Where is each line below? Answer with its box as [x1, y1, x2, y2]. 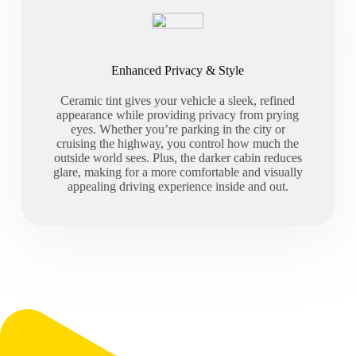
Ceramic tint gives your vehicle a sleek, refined [60, 94, 296, 108]
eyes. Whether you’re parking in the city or [70, 122, 285, 137]
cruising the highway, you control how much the [56, 137, 300, 151]
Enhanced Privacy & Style [111, 64, 245, 78]
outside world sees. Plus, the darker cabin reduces [53, 151, 302, 165]
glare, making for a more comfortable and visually [52, 165, 303, 180]
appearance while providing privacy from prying [56, 108, 300, 122]
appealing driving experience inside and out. [67, 180, 288, 194]
